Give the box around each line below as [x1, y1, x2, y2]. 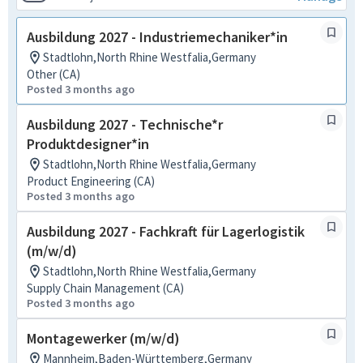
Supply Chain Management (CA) [27, 280, 184, 296]
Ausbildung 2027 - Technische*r [27, 115, 223, 134]
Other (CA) [27, 66, 80, 82]
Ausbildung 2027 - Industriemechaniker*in [27, 28, 288, 46]
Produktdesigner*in [27, 135, 149, 153]
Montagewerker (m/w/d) [27, 329, 180, 348]
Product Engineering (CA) [27, 173, 155, 189]
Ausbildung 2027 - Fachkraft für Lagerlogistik [27, 222, 305, 241]
